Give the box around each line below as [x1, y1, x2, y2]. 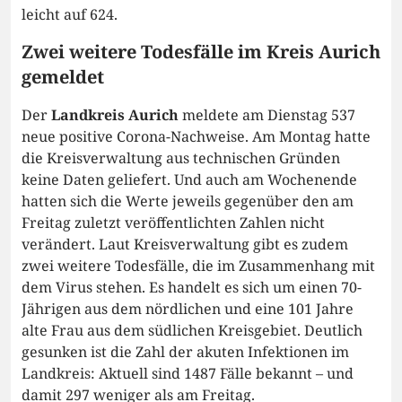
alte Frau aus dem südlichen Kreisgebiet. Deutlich [22, 319, 363, 340]
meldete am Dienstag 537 [182, 104, 355, 125]
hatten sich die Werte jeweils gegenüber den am [22, 190, 354, 211]
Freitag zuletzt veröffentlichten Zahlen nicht [22, 212, 325, 232]
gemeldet [22, 64, 104, 89]
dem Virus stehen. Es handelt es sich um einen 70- [22, 276, 362, 297]
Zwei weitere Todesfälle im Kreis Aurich [22, 39, 380, 64]
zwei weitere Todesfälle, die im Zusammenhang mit [22, 255, 375, 275]
